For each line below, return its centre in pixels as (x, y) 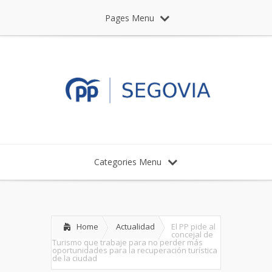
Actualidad (135, 226)
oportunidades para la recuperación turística (135, 250)
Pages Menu (130, 18)
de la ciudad (75, 258)
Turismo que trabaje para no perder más (127, 242)
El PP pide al (193, 226)
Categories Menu (127, 161)
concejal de (192, 234)
